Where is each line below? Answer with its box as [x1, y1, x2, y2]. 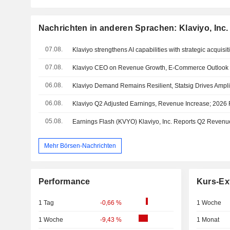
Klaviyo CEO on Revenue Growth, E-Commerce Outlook [72, 64, 229, 71]
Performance [38, 177, 90, 186]
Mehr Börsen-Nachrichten [44, 142, 116, 149]
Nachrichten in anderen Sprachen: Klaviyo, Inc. [38, 23, 228, 32]
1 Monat [196, 216, 219, 224]
